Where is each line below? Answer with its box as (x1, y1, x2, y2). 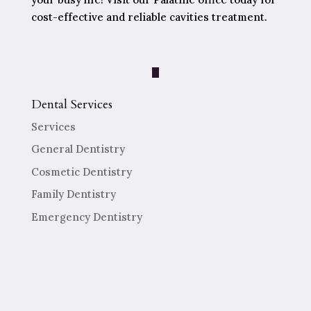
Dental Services (31, 95, 112, 113)
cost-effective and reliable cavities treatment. (31, 10, 267, 24)
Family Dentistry (31, 187, 116, 201)
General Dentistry (31, 142, 125, 156)
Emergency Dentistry (31, 210, 142, 224)
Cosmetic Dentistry (31, 165, 132, 178)
